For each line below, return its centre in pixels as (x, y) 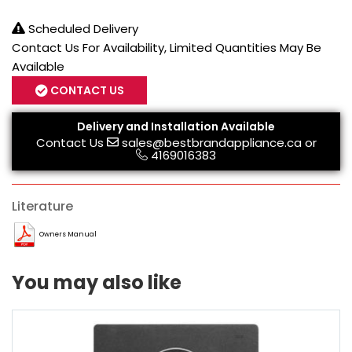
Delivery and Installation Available (176, 127)
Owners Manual (68, 235)
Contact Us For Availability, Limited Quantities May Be (167, 48)
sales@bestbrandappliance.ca (211, 143)
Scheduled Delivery (82, 29)
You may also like (97, 282)
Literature (42, 206)
